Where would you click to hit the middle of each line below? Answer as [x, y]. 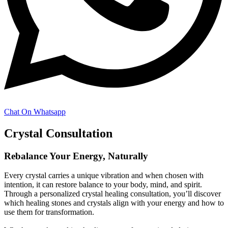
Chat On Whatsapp [35, 111]
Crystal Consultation [58, 133]
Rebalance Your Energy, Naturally [76, 156]
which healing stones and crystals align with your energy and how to [114, 203]
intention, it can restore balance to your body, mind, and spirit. [103, 185]
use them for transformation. [49, 212]
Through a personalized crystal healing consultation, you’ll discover [112, 194]
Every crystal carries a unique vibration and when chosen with [104, 176]
